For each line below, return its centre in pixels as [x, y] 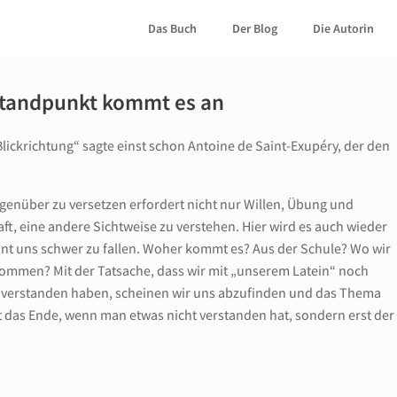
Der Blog [255, 28]
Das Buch [172, 28]
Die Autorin [343, 28]
